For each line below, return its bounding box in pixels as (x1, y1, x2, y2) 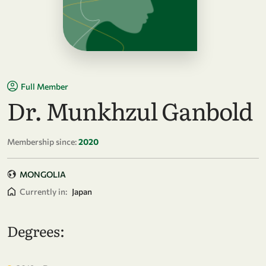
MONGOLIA (20, 169, 66, 179)
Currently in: (20, 186, 67, 197)
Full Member (21, 81, 68, 91)
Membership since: (7, 136, 77, 147)
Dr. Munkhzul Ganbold (7, 92, 252, 128)
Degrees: (7, 220, 65, 241)
